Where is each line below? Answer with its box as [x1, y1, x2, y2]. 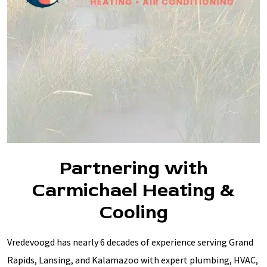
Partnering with [59, 156, 208, 180]
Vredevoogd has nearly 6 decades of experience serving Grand [7, 235, 253, 248]
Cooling [99, 200, 168, 224]
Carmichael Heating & [32, 178, 235, 202]
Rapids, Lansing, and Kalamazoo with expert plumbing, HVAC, [7, 253, 258, 266]
